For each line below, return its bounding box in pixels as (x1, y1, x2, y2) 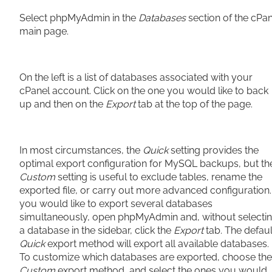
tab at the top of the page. (135, 98, 255, 110)
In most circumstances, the (19, 144, 143, 156)
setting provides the (168, 144, 259, 156)
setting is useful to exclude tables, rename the (55, 171, 262, 183)
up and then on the (19, 98, 106, 110)
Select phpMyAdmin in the (19, 12, 138, 24)
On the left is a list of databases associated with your (19, 72, 253, 83)
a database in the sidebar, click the (19, 225, 174, 236)
